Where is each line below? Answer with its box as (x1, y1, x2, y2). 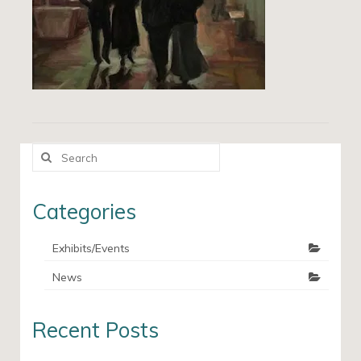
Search (31, 143, 68, 158)
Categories (32, 198, 136, 225)
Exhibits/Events (52, 241, 130, 255)
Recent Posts (32, 317, 159, 343)
